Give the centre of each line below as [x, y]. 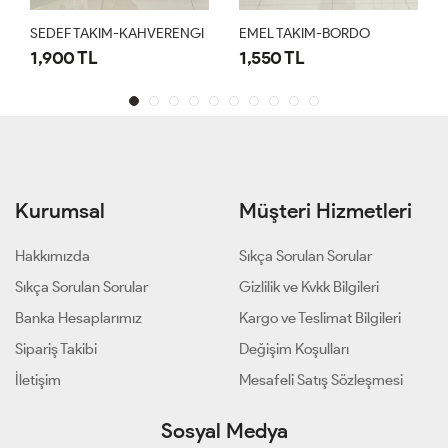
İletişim [38, 380]
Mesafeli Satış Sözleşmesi [321, 380]
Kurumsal [60, 211]
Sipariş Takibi [56, 349]
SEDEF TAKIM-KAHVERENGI [117, 34]
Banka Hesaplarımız [78, 318]
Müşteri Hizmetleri [325, 211]
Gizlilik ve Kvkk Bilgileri [309, 287]
